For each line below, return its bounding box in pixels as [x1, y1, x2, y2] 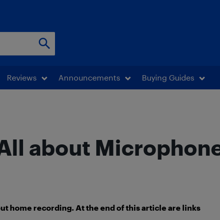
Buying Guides [142, 73, 194, 82]
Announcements [58, 73, 120, 82]
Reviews [7, 73, 37, 82]
